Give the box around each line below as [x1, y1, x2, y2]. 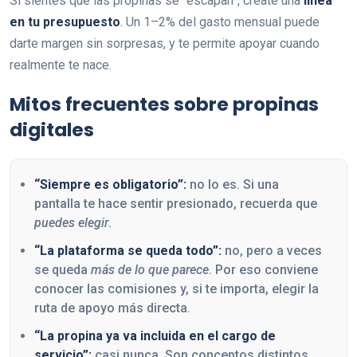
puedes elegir [34, 214, 108, 230]
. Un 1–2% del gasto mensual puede [120, 14, 320, 29]
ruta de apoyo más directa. [34, 300, 190, 316]
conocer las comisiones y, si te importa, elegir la [34, 281, 319, 297]
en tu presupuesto [10, 14, 120, 29]
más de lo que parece [91, 262, 209, 278]
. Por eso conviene [209, 262, 318, 278]
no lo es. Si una [186, 176, 279, 192]
